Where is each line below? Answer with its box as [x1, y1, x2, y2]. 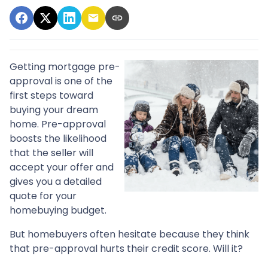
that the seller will [10, 145, 93, 160]
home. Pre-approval [10, 117, 106, 131]
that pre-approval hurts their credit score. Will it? [10, 241, 245, 255]
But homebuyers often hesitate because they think [10, 227, 249, 241]
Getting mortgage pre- [10, 59, 120, 74]
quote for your [10, 188, 77, 203]
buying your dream [10, 102, 98, 117]
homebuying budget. [10, 203, 109, 217]
